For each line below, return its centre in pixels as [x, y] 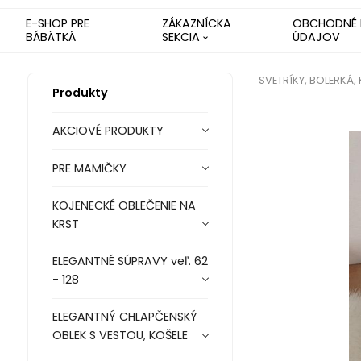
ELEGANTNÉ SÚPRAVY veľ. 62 [130, 261]
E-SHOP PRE [58, 23]
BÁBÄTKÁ [51, 37]
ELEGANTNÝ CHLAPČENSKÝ [124, 317]
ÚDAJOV [316, 37]
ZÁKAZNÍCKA [197, 23]
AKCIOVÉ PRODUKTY [108, 130]
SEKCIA [181, 37]
